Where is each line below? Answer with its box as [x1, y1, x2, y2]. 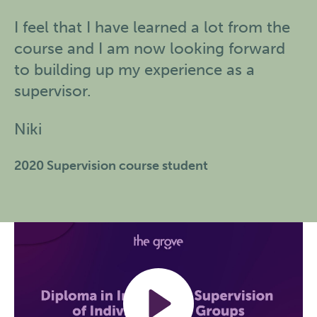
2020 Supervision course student [14, 158, 208, 173]
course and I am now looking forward [14, 39, 285, 58]
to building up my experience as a [14, 60, 255, 79]
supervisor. [14, 81, 91, 100]
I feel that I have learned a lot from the [14, 18, 290, 37]
